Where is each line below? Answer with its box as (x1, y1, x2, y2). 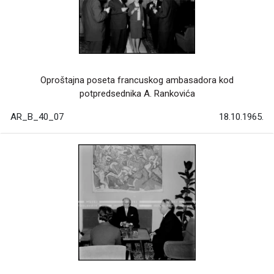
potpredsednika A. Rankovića (79, 88, 195, 100)
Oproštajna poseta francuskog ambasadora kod (40, 75, 234, 86)
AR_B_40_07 (10, 111, 64, 123)
